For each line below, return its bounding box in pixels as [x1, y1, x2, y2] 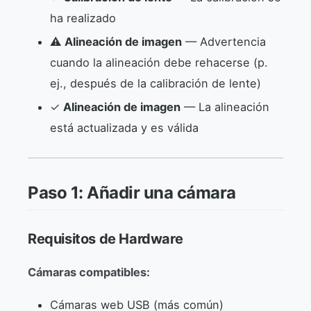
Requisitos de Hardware [28, 230, 183, 248]
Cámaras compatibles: [28, 265, 150, 280]
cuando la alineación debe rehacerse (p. [50, 55, 268, 69]
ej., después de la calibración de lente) [50, 76, 261, 90]
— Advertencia [182, 34, 266, 49]
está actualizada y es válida [50, 120, 199, 135]
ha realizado [50, 10, 116, 25]
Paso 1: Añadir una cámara [28, 182, 236, 203]
